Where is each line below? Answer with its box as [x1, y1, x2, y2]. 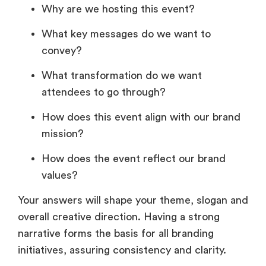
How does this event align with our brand [42, 112, 240, 123]
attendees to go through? [42, 87, 166, 98]
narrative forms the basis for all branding [18, 228, 214, 239]
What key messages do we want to [42, 28, 211, 40]
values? [42, 170, 78, 181]
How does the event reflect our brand [42, 153, 226, 164]
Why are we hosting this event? [42, 4, 195, 15]
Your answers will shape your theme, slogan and [18, 195, 248, 206]
